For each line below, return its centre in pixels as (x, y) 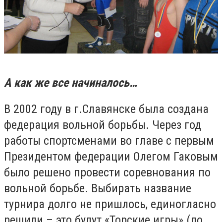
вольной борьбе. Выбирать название (98, 189)
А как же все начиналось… (71, 83)
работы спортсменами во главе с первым (109, 141)
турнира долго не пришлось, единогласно (110, 204)
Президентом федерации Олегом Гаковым (111, 157)
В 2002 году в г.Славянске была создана (106, 109)
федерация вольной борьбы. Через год (103, 125)
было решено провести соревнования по (107, 173)
